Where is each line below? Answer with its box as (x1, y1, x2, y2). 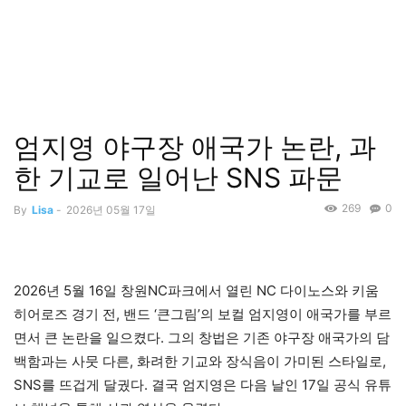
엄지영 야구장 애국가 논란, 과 (14, 130, 376, 163)
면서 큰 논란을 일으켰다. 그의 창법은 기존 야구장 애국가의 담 (14, 329, 390, 347)
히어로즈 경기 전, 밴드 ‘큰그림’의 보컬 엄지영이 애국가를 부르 (14, 305, 391, 324)
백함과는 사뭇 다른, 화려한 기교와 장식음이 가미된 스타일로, (14, 353, 386, 371)
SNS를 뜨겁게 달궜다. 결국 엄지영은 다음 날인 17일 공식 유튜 (14, 376, 391, 394)
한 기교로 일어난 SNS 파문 (14, 161, 343, 194)
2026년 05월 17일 (66, 203, 156, 217)
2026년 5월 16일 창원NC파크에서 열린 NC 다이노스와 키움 (14, 282, 379, 300)
